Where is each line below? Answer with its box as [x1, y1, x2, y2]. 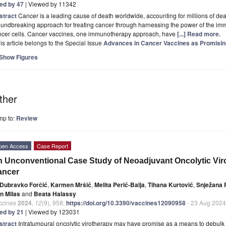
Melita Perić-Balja [94, 180, 145, 189]
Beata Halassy [34, 189, 76, 198]
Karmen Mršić [50, 180, 91, 189]
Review [16, 113, 37, 123]
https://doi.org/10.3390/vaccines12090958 [66, 198, 186, 207]
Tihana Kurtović [148, 180, 193, 189]
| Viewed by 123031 [24, 207, 80, 216]
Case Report [37, 141, 68, 150]
